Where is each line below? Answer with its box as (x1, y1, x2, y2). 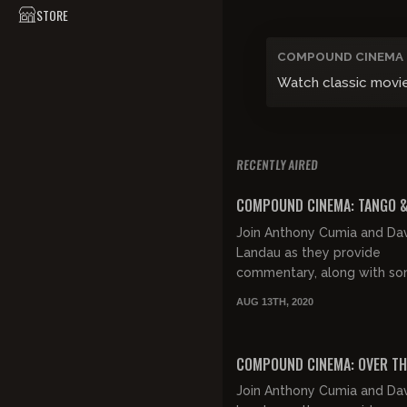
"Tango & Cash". (236, 324, 333, 340)
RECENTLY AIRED (235, 155, 318, 174)
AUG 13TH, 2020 (236, 295, 313, 307)
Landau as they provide (236, 244, 381, 260)
